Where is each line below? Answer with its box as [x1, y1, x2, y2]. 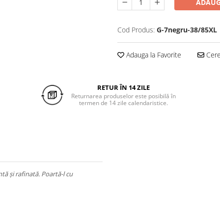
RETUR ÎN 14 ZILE [97, 83, 150, 92]
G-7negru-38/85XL [157, 25, 217, 35]
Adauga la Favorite [124, 50, 181, 60]
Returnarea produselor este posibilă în [71, 92, 176, 101]
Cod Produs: [117, 25, 155, 35]
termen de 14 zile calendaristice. [79, 99, 168, 108]
